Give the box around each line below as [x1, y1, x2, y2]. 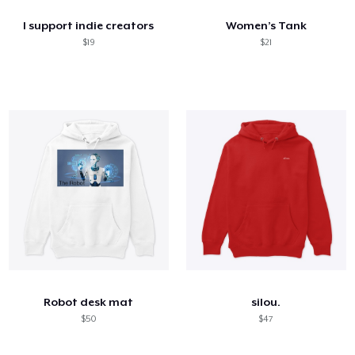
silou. [251, 295, 281, 308]
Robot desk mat [44, 295, 134, 308]
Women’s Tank [225, 18, 307, 32]
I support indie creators [23, 18, 155, 32]
